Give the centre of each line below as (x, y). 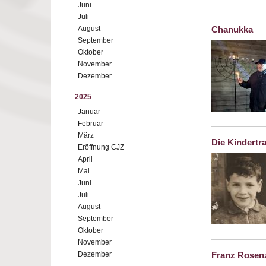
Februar (91, 123)
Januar (89, 112)
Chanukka (232, 29)
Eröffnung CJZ (101, 147)
